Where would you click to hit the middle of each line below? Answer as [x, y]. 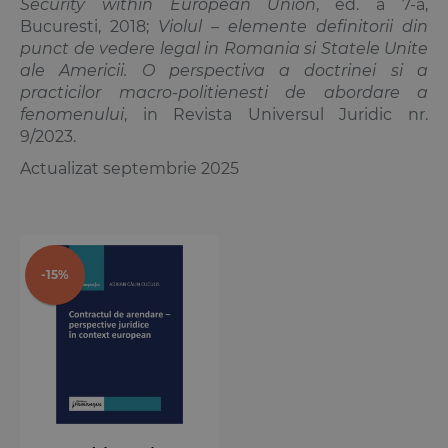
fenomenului [72, 114]
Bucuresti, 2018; [89, 26]
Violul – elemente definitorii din [293, 26]
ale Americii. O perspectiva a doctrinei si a [224, 70]
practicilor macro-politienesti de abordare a [224, 92]
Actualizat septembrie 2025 [129, 168]
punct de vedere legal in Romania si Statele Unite [224, 48]
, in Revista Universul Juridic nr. [276, 114]
